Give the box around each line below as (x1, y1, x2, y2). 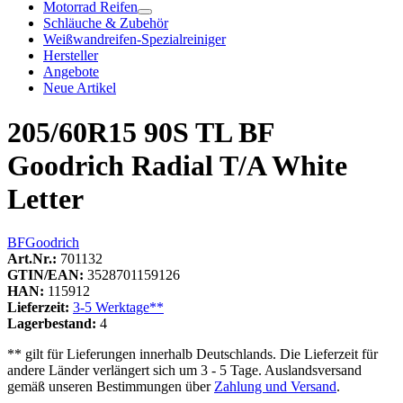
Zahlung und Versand (214, 379, 336, 395)
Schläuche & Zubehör (43, 15, 168, 31)
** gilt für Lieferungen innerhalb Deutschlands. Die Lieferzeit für (7, 346, 378, 363)
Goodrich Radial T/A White (7, 148, 347, 182)
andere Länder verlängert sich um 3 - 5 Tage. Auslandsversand (7, 363, 362, 379)
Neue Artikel (43, 80, 116, 96)
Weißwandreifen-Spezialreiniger (43, 31, 226, 48)
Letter (7, 182, 84, 215)
